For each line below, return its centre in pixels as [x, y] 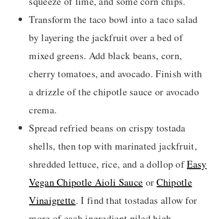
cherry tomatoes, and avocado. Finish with [116, 74]
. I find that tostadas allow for [136, 200]
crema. [43, 110]
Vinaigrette [52, 200]
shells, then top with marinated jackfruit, [113, 146]
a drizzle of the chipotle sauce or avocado [114, 92]
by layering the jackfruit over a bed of [106, 38]
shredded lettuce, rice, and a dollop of [108, 164]
